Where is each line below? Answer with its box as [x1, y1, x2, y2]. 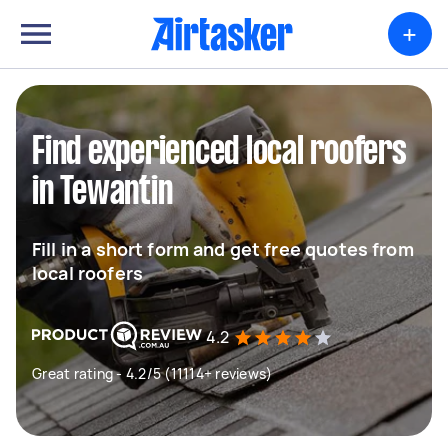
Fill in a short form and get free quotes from [32, 237, 414, 261]
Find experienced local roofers [32, 135, 407, 171]
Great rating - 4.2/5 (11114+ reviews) [32, 364, 273, 383]
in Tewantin [32, 175, 173, 211]
